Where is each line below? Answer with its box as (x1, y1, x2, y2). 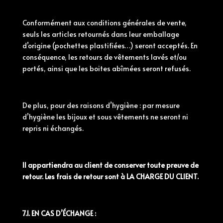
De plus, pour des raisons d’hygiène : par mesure (22, 101, 180, 110)
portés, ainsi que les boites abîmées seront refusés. (22, 64, 191, 73)
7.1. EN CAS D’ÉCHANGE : (22, 209, 96, 218)
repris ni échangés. (22, 123, 84, 133)
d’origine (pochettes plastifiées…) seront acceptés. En (22, 41, 198, 50)
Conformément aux (22, 18, 87, 27)
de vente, (155, 18, 187, 27)
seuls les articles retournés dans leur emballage (22, 29, 179, 39)
